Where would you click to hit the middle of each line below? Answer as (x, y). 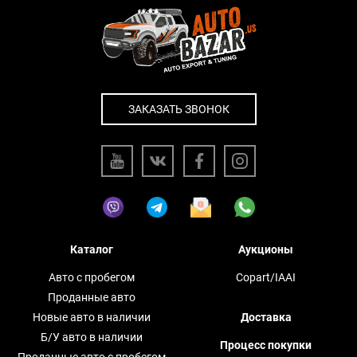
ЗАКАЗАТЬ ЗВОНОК (178, 110)
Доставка (266, 318)
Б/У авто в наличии (91, 337)
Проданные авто (91, 298)
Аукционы (266, 250)
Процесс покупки (266, 345)
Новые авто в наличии (91, 318)
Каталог (91, 250)
